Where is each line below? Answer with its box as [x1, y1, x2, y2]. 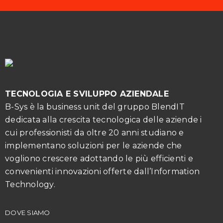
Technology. [5, 180, 55, 190]
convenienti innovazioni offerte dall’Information [5, 167, 200, 177]
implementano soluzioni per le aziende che [5, 141, 182, 151]
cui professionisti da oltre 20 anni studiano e [5, 128, 184, 138]
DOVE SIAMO [5, 209, 50, 217]
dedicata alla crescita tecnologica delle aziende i [5, 115, 202, 125]
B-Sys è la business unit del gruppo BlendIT [5, 102, 185, 112]
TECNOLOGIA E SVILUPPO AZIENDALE [5, 89, 169, 99]
